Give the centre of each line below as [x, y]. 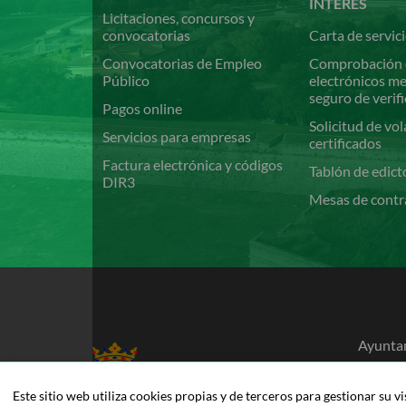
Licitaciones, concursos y [179, 18]
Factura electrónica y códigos [193, 165]
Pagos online [143, 109]
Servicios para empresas [177, 137]
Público [126, 81]
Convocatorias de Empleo [183, 63]
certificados [346, 143]
